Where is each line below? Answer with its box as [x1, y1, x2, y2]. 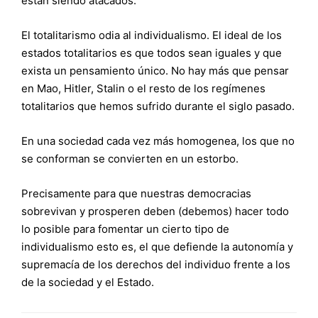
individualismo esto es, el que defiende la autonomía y [21, 239, 293, 253]
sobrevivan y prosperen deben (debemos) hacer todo [21, 204, 289, 218]
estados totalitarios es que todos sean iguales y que [21, 45, 282, 60]
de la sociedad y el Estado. [21, 275, 154, 289]
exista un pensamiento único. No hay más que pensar [21, 63, 289, 77]
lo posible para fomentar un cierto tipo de [21, 221, 229, 236]
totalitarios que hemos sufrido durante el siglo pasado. [21, 99, 295, 113]
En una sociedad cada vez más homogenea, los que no [21, 133, 295, 148]
